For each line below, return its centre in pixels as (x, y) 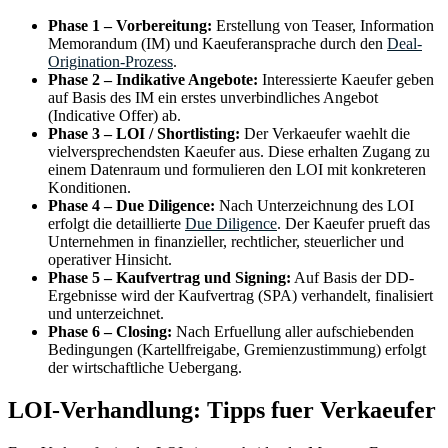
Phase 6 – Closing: (110, 332)
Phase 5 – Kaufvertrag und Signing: (169, 278)
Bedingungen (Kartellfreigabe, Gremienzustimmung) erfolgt (237, 350)
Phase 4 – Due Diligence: (131, 206)
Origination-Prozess (110, 62)
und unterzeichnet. (106, 314)
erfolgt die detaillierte (114, 224)
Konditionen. (89, 188)
